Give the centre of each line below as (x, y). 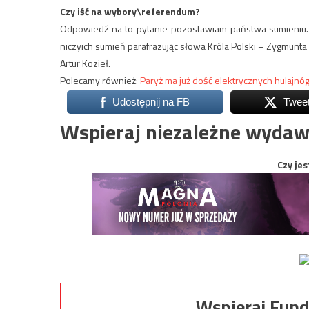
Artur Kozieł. (85, 63)
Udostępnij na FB (151, 102)
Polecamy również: (100, 81)
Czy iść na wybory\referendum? (131, 12)
